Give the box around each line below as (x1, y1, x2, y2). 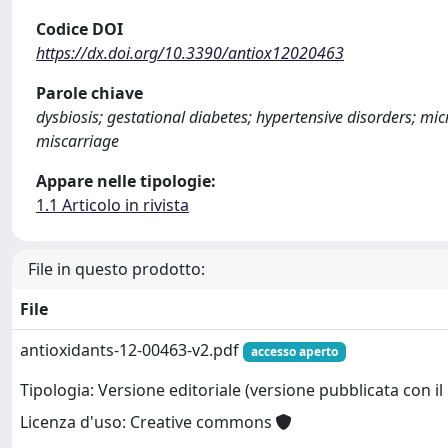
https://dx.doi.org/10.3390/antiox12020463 (36, 41, 344, 64)
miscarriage (36, 129, 119, 152)
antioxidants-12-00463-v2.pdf (20, 338, 243, 361)
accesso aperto (250, 342, 338, 360)
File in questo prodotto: (28, 257, 205, 280)
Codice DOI (36, 17, 123, 40)
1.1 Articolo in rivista (36, 193, 189, 216)
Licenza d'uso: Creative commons (20, 411, 276, 434)
